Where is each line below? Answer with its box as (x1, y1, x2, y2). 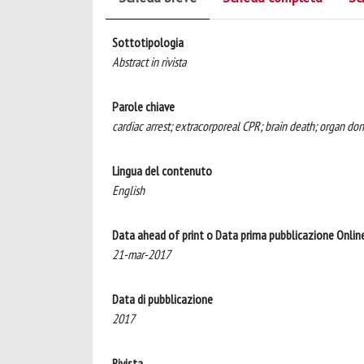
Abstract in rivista (112, 53, 186, 70)
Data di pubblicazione (112, 290, 213, 307)
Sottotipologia (112, 33, 184, 50)
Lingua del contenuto (112, 162, 212, 179)
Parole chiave (112, 97, 175, 115)
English (112, 181, 145, 198)
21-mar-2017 (112, 245, 171, 262)
